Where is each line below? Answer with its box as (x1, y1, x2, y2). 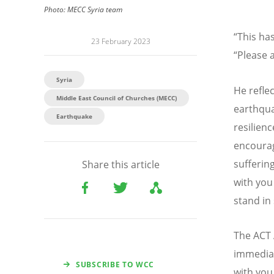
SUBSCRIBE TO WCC (76, 259, 155, 270)
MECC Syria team (67, 4, 122, 15)
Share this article (81, 158, 160, 172)
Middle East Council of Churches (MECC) (56, 94, 177, 103)
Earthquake (56, 112, 92, 121)
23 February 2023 (91, 36, 150, 47)
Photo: (44, 4, 67, 15)
